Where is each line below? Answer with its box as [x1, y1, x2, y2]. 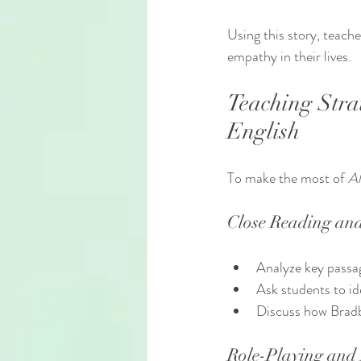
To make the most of [227, 168, 348, 189]
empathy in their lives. [227, 46, 351, 67]
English [227, 118, 300, 145]
